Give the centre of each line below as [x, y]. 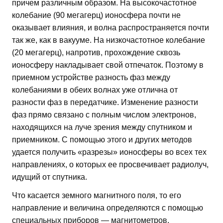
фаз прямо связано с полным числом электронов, [104, 114]
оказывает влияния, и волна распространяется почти [111, 27]
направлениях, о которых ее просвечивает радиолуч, [110, 164]
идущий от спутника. [50, 177]
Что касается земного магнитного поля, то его [97, 195]
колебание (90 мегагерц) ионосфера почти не [96, 15]
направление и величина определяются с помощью [108, 208]
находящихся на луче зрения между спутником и [102, 127]
